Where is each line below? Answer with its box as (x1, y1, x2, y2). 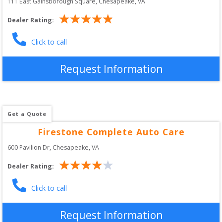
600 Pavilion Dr (7, 143, 50, 152)
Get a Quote (7, 110, 47, 117)
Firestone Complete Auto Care (37, 125, 185, 138)
